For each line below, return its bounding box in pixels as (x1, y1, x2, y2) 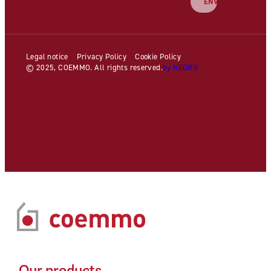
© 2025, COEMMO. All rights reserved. (26, 62, 163, 72)
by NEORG (163, 62, 198, 72)
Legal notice (26, 51, 68, 61)
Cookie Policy (135, 51, 181, 61)
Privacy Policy (76, 51, 127, 61)
